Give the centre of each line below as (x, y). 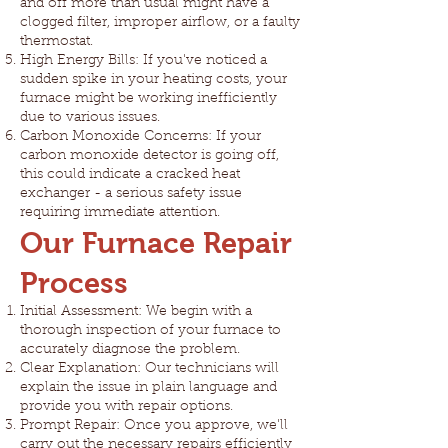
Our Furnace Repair (156, 243)
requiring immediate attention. (120, 213)
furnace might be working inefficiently (148, 99)
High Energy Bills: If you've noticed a (143, 61)
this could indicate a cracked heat (130, 175)
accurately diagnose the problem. (130, 350)
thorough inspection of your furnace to (150, 331)
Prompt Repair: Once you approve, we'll (154, 426)
